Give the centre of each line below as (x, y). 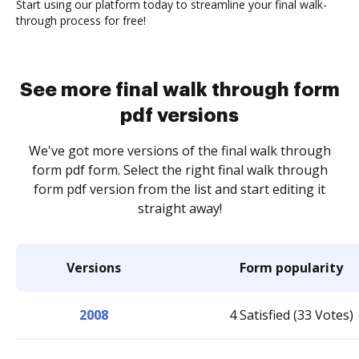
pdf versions (179, 115)
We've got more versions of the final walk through (179, 151)
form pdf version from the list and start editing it (179, 189)
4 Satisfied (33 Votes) (291, 315)
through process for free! (81, 20)
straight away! (179, 208)
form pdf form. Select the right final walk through (179, 170)
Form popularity (291, 268)
